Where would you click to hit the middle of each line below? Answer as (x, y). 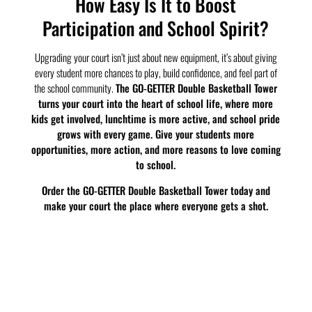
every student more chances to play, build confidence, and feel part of (156, 73)
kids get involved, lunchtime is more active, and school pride (156, 119)
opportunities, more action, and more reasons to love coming (156, 149)
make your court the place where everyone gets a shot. (156, 206)
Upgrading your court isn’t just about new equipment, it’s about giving (156, 57)
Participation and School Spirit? (156, 28)
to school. (156, 165)
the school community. (75, 88)
